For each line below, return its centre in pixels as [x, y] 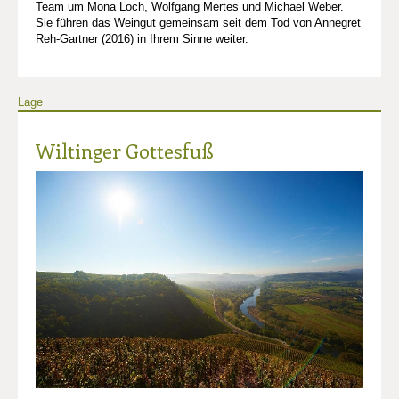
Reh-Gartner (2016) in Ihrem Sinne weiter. [142, 39]
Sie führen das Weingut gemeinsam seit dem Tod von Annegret [198, 23]
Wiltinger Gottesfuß [124, 151]
